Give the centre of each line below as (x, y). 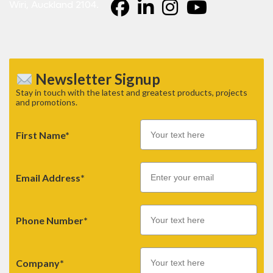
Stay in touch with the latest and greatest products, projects (132, 93)
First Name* (43, 135)
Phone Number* (52, 220)
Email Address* (50, 177)
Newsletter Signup (97, 79)
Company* (40, 263)
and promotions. (47, 102)
